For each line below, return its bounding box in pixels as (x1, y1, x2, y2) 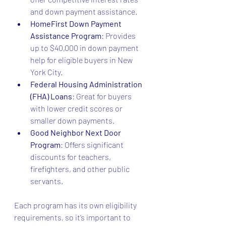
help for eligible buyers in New (30, 55, 134, 65)
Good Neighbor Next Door (30, 128, 123, 137)
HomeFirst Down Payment (30, 19, 123, 28)
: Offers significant (61, 140, 125, 149)
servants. (30, 176, 63, 186)
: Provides (101, 31, 137, 40)
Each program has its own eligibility (14, 200, 138, 210)
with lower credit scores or (30, 103, 124, 113)
